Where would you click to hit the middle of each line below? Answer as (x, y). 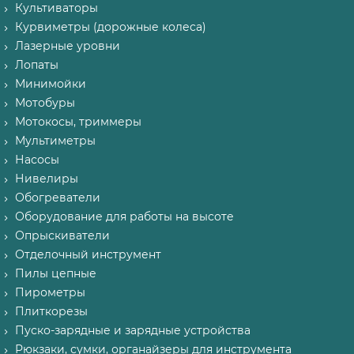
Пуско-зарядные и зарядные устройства (133, 330)
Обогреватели (58, 198)
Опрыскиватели (62, 235)
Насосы (37, 160)
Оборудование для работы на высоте (124, 217)
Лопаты (37, 65)
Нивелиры (47, 179)
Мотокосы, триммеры (78, 122)
